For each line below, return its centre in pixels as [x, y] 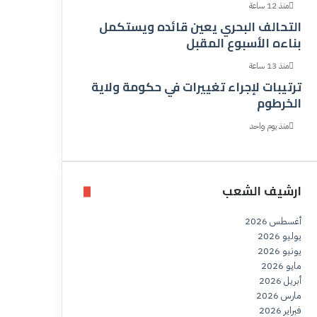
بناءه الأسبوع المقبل [244, 44]
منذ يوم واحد [269, 126]
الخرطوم [279, 104]
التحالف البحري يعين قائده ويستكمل [200, 27]
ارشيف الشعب [262, 191]
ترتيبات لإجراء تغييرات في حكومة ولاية [196, 87]
